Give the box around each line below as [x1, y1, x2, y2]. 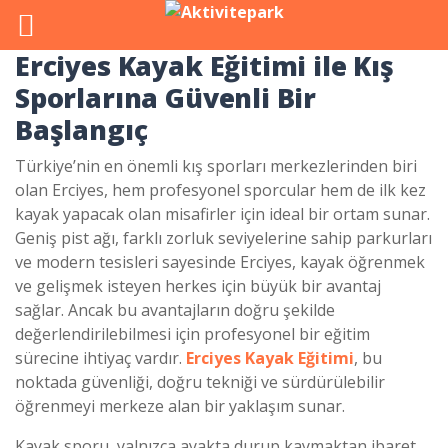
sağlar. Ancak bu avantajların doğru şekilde [15, 299, 335, 321]
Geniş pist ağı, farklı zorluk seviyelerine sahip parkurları [15, 227, 432, 249]
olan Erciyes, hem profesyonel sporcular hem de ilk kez [15, 179, 426, 201]
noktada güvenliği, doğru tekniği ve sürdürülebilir [15, 371, 385, 393]
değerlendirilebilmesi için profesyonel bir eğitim [15, 323, 370, 345]
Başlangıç [15, 112, 148, 148]
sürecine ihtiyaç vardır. [15, 347, 186, 369]
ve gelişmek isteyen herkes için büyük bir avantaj [15, 275, 381, 297]
